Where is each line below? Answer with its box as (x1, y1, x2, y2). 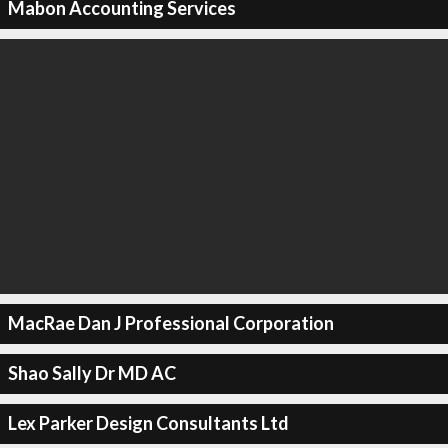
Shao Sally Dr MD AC (7, 362, 176, 384)
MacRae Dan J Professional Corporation (7, 312, 334, 334)
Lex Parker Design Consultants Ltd (7, 412, 289, 434)
